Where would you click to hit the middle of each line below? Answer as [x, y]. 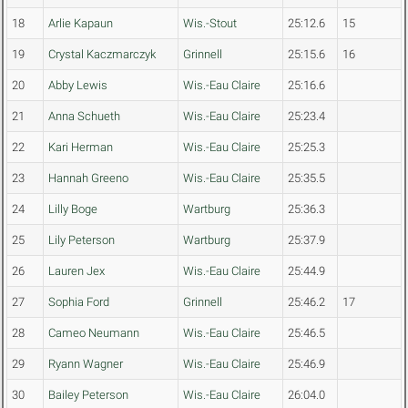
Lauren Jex [76, 271]
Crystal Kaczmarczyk [102, 55]
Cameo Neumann [94, 333]
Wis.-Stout [210, 24]
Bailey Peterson [88, 395]
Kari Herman [81, 148]
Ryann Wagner [86, 364]
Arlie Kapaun [81, 24]
